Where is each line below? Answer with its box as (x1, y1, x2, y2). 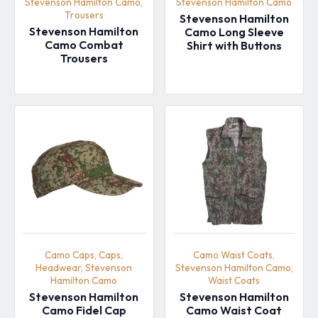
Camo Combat (44, 37, 124, 52)
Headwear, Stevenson (35, 261, 133, 275)
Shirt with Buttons (186, 38, 282, 53)
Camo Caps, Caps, (45, 248, 124, 262)
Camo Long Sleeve (184, 24, 284, 39)
